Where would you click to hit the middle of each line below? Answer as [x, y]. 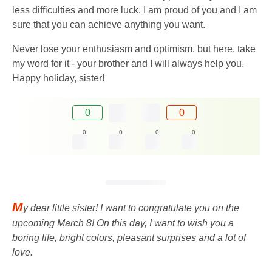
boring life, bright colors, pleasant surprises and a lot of [129, 238]
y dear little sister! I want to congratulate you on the [131, 208]
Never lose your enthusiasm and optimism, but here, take [134, 49]
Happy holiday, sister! [58, 78]
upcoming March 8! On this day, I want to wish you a [123, 223]
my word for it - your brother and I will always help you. [128, 63]
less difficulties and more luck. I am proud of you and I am [134, 10]
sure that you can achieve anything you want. [109, 24]
